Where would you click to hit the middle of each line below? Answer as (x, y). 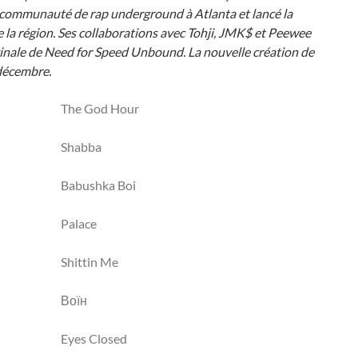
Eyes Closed (94, 338)
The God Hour (100, 108)
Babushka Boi (98, 185)
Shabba (81, 147)
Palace (79, 223)
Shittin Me (89, 262)
